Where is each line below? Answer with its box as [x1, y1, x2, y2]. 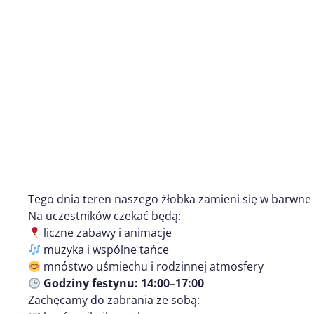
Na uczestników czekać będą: [28, 207, 181, 224]
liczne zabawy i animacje [41, 224, 172, 240]
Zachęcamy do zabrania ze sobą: [28, 292, 200, 308]
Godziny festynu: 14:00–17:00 [43, 275, 205, 291]
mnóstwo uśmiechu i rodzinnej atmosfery [41, 258, 264, 274]
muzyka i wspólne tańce [41, 241, 170, 257]
